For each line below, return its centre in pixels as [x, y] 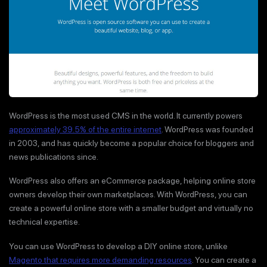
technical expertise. [44, 222]
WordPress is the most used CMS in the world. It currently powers [126, 115]
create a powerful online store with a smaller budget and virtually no [131, 208]
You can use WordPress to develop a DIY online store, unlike [118, 246]
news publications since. [54, 156]
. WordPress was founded [207, 129]
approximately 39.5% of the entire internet [85, 129]
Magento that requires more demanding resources [100, 260]
